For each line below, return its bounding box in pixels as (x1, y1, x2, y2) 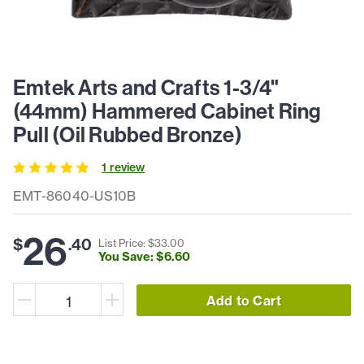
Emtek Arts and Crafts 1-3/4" (13, 76, 279, 102)
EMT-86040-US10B (13, 188, 136, 205)
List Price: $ (98, 236, 155, 249)
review (106, 160, 145, 175)
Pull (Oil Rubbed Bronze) (13, 123, 242, 149)
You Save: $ (98, 249, 165, 264)
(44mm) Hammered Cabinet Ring (13, 99, 322, 125)
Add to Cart (206, 292, 282, 309)
